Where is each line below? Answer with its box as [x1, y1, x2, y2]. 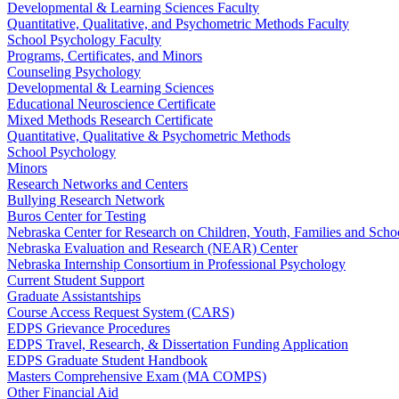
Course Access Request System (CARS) [7, 305, 234, 320]
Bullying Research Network [7, 192, 165, 208]
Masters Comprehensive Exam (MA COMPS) [7, 369, 266, 384]
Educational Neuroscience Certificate [7, 96, 216, 111]
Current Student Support [7, 273, 144, 288]
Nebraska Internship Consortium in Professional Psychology [7, 256, 346, 272]
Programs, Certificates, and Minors [7, 48, 202, 63]
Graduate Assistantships [7, 289, 141, 304]
